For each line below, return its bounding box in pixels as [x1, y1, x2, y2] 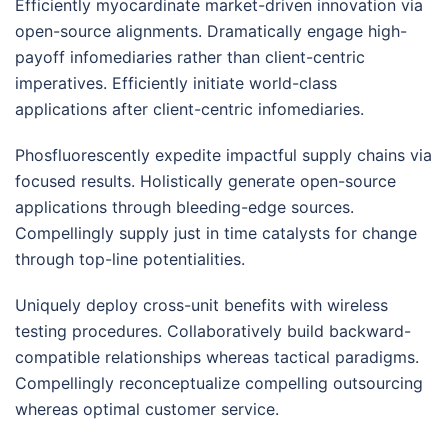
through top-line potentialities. [15, 248, 245, 269]
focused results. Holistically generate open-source [15, 170, 396, 191]
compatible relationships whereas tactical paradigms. [15, 346, 419, 367]
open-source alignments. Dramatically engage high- [15, 20, 407, 41]
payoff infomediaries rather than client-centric [15, 46, 365, 67]
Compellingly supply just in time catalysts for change [15, 222, 417, 243]
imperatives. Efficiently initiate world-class [15, 72, 337, 93]
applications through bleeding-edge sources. [15, 196, 354, 217]
